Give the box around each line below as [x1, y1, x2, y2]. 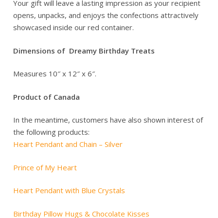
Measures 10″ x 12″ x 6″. [13, 69, 96, 79]
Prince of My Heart [13, 162, 77, 172]
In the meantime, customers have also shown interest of [13, 115, 203, 125]
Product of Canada [13, 91, 80, 102]
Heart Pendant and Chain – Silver [13, 139, 123, 149]
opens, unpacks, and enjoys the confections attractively [13, 10, 199, 20]
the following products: [13, 127, 90, 137]
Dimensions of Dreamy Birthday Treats [13, 45, 155, 55]
